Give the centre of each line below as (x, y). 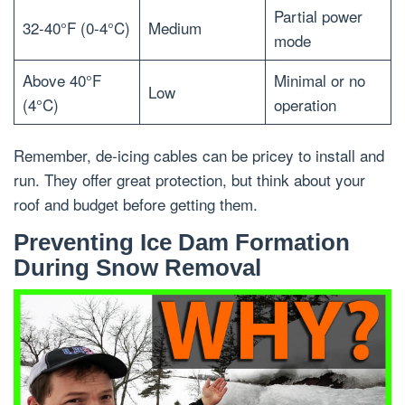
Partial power (318, 16)
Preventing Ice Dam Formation (182, 243)
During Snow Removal (137, 268)
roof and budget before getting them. (136, 204)
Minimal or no (319, 80)
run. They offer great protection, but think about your (189, 180)
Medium (174, 28)
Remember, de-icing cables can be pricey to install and (199, 155)
